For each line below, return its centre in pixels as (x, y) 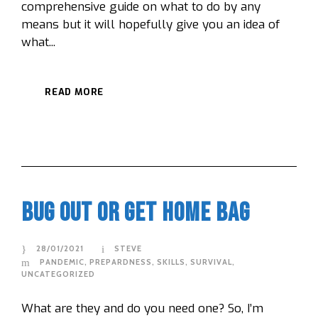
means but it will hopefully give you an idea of (150, 24)
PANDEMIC (62, 262)
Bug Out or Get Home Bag (136, 213)
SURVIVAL (211, 262)
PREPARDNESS (121, 262)
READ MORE (75, 92)
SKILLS (171, 262)
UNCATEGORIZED (58, 274)
